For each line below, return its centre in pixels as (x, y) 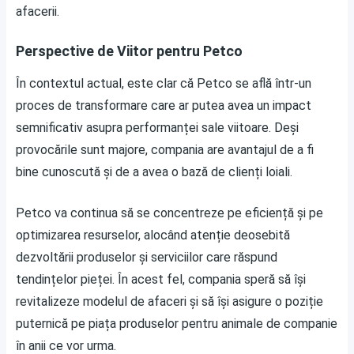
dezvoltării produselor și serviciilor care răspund (147, 257)
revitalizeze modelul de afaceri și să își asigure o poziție (169, 301)
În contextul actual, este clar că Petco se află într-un (164, 83)
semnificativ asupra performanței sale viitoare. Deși (157, 128)
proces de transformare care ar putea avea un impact (164, 105)
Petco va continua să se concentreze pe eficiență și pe (169, 213)
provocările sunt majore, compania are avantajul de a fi (165, 150)
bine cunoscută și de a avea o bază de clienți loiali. (154, 172)
